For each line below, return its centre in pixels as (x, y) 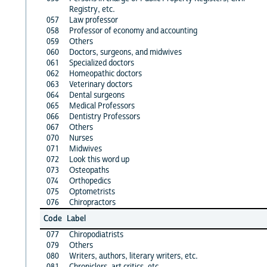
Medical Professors (102, 106)
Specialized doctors (101, 63)
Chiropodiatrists (96, 235)
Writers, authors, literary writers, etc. (133, 256)
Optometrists (92, 192)
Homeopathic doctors (105, 74)
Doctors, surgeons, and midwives (125, 52)
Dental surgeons (97, 95)
